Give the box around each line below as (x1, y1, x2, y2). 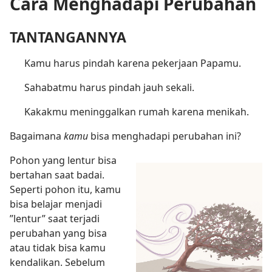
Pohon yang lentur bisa (10, 154, 117, 168)
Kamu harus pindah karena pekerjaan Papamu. (24, 56, 241, 70)
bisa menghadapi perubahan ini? (90, 129, 241, 143)
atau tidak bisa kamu (10, 241, 106, 255)
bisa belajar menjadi (10, 197, 102, 211)
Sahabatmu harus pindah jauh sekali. (24, 81, 194, 95)
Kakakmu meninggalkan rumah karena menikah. (24, 105, 249, 119)
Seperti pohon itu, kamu (10, 183, 121, 197)
